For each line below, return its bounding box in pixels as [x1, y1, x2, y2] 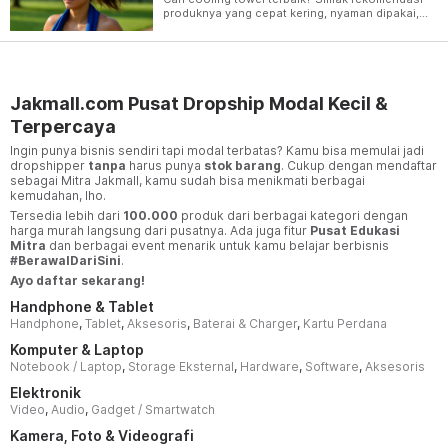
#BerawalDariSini [10, 252, 121, 268]
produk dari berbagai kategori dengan [178, 207, 408, 223]
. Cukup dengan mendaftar [281, 157, 437, 173]
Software [305, 358, 359, 374]
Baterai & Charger [193, 315, 297, 331]
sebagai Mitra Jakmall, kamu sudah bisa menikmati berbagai [10, 172, 365, 188]
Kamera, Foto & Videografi [10, 426, 194, 444]
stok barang [204, 157, 281, 173]
